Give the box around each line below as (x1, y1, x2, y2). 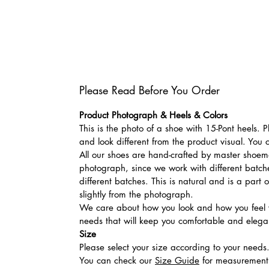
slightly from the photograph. (79, 189, 193, 201)
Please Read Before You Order (79, 83, 220, 98)
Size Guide (155, 255, 199, 267)
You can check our (79, 255, 155, 267)
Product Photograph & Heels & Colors (79, 109, 228, 121)
